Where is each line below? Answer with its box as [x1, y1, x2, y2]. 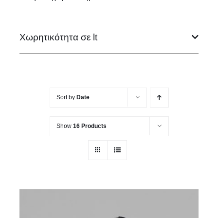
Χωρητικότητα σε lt [19, 32, 97, 42]
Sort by [56, 93, 76, 101]
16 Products [73, 122, 107, 129]
